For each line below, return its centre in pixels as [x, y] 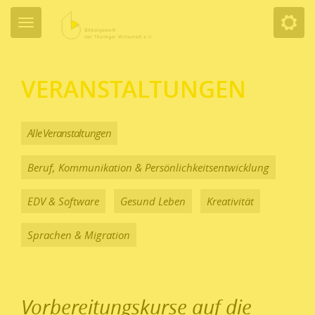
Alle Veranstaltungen [70, 133]
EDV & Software [63, 201]
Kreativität [230, 201]
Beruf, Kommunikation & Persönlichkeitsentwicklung [148, 167]
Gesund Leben [153, 201]
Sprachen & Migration [79, 234]
